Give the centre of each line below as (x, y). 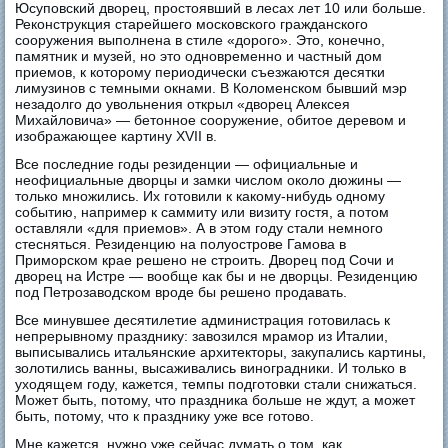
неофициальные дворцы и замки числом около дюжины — (208, 179)
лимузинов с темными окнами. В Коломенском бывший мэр (211, 87)
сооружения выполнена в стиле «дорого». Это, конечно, (200, 39)
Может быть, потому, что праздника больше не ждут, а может (215, 399)
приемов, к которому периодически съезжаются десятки (200, 71)
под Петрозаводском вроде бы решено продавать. (181, 291)
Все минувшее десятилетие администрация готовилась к (203, 319)
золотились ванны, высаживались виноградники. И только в (211, 367)
